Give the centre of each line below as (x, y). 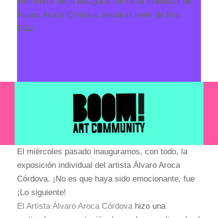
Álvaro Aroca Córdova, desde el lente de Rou (99, 15)
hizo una (149, 206)
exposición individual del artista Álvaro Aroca (99, 165)
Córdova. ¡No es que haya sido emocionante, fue (106, 179)
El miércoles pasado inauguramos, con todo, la (102, 151)
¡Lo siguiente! (42, 192)
